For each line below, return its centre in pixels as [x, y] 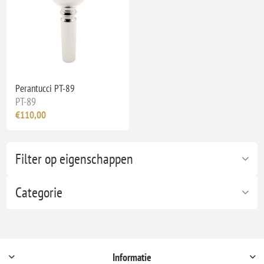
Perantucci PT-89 [45, 88]
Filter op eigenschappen [75, 159]
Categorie [39, 192]
